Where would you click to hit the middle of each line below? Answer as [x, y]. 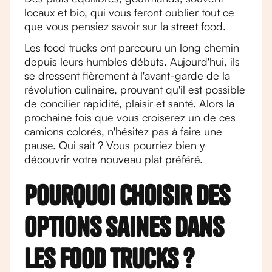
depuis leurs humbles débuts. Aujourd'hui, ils [132, 61]
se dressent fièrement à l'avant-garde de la [127, 75]
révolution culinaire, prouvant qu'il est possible [135, 89]
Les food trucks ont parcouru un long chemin [132, 47]
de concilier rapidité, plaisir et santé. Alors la [129, 103]
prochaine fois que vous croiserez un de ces [130, 117]
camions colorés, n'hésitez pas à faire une [123, 131]
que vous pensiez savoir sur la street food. [125, 26]
